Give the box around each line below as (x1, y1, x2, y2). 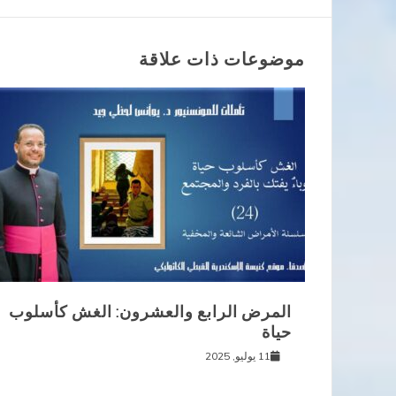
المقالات (227, 6, 332, 50)
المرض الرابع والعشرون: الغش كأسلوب (8, 300, 292, 324)
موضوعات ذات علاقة (139, 45, 305, 73)
